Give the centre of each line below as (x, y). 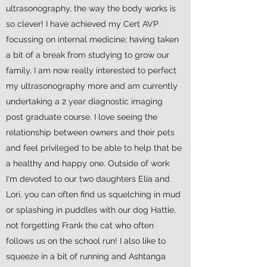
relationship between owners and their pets (90, 132)
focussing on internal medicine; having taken (92, 39)
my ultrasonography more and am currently (92, 86)
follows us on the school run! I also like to (86, 241)
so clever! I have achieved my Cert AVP (82, 24)
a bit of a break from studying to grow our (88, 55)
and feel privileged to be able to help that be (94, 148)
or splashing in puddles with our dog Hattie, (91, 210)
